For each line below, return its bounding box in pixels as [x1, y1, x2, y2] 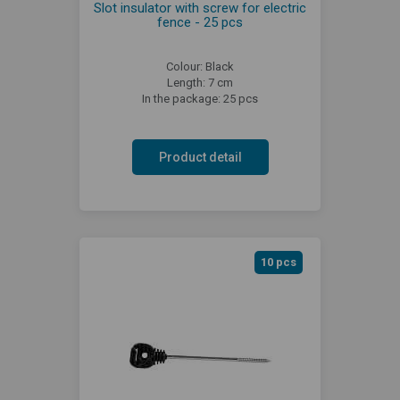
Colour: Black [166, 59, 234, 73]
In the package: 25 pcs [142, 91, 258, 105]
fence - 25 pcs [157, 13, 243, 30]
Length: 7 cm [167, 75, 233, 89]
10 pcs [261, 254, 296, 269]
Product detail [158, 149, 242, 164]
